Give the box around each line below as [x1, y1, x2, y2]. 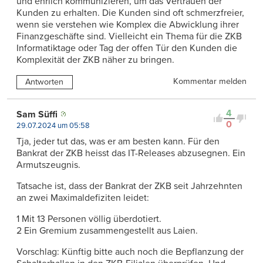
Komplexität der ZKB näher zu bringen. [16, 53, 174, 66]
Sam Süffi [16, 108, 58, 120]
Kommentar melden [173, 76, 247, 86]
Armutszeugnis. [16, 159, 80, 171]
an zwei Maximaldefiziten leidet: [16, 191, 149, 204]
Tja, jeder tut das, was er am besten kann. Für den [16, 135, 220, 147]
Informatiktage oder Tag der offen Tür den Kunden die [16, 42, 237, 54]
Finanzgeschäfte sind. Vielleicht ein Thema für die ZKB [16, 30, 242, 42]
